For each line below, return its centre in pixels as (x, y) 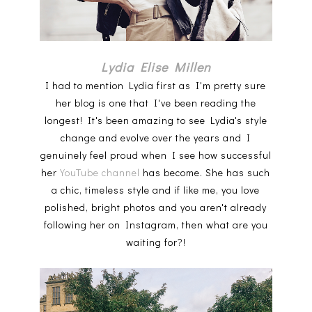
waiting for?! (156, 242)
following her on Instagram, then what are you (156, 225)
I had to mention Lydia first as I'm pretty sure (156, 86)
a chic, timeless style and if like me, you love (156, 190)
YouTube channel (100, 173)
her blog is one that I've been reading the (156, 103)
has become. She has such (205, 173)
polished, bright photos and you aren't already (156, 208)
